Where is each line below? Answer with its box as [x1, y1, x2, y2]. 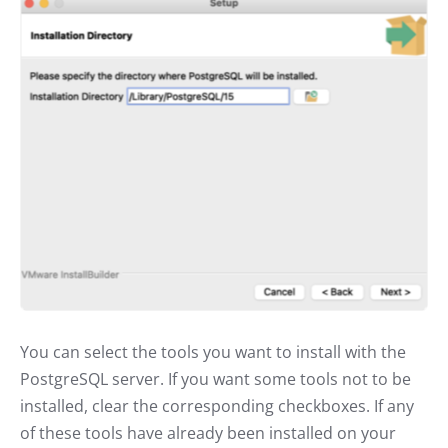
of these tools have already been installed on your [20, 421, 396, 444]
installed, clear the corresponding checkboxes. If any [20, 394, 414, 417]
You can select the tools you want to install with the [20, 340, 406, 363]
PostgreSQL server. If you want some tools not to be [20, 367, 411, 390]
